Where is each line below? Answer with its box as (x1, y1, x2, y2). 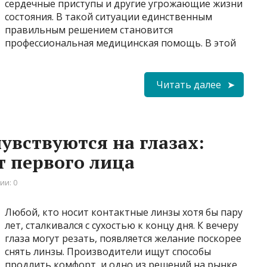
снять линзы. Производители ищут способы (5, 244, 211, 258)
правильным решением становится (5, 23, 173, 36)
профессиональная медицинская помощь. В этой (5, 36, 236, 49)
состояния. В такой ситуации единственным (5, 10, 212, 23)
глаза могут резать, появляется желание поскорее (5, 231, 241, 245)
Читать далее (156, 77, 221, 91)
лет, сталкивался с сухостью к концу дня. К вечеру (5, 218, 238, 232)
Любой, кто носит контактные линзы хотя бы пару (5, 205, 243, 219)
